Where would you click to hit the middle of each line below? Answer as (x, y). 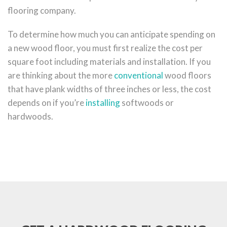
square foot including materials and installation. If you (109, 62)
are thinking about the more (61, 75)
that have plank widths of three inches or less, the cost (109, 89)
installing (103, 103)
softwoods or (147, 103)
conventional (139, 75)
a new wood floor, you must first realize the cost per (105, 48)
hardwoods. (30, 117)
